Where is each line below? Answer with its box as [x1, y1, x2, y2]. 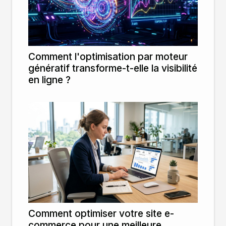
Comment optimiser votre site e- [28, 207, 174, 219]
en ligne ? [28, 73, 71, 86]
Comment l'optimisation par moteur [28, 50, 188, 63]
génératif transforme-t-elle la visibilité [28, 62, 197, 74]
